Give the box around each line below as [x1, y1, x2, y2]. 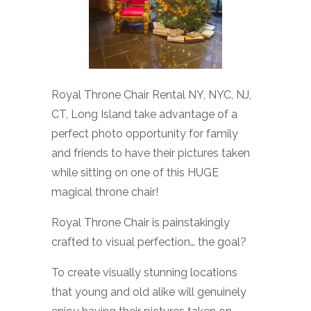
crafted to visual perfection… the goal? [51, 235, 246, 249]
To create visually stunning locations [51, 266, 237, 280]
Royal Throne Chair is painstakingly [51, 216, 230, 230]
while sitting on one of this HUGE [51, 166, 219, 180]
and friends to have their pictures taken [51, 146, 250, 160]
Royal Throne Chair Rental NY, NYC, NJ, [51, 88, 251, 102]
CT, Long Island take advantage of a [51, 108, 237, 121]
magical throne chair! [51, 185, 158, 199]
